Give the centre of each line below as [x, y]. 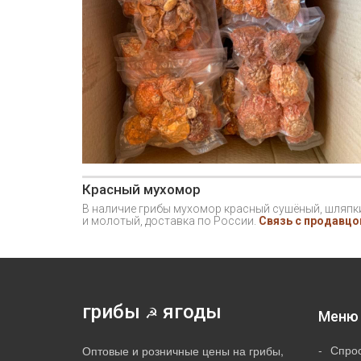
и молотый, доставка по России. [170, 221]
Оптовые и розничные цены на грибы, [183, 351]
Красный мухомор [141, 190]
